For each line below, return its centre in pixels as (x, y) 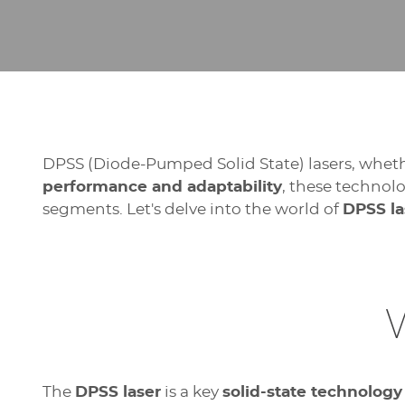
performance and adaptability (162, 187)
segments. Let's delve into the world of (193, 209)
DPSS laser (118, 392)
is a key (192, 392)
